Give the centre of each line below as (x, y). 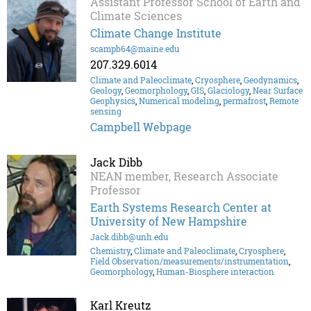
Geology (106, 91)
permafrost (244, 101)
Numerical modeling (179, 101)
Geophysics (113, 101)
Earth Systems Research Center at (181, 208)
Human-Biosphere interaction (215, 272)
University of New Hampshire (169, 221)
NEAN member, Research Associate (184, 176)
